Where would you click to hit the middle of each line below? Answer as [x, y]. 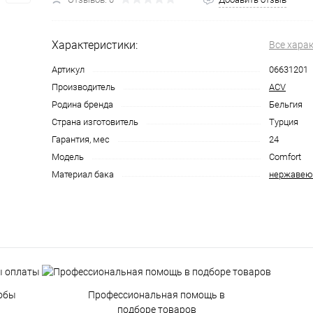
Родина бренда [82, 104]
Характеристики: [95, 45]
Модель [68, 157]
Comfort [285, 157]
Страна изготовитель [95, 122]
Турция [284, 122]
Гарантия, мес [81, 139]
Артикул [68, 70]
